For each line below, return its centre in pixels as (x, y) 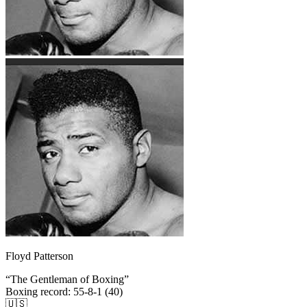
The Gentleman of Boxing (67, 280)
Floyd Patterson (39, 256)
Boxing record (37, 292)
